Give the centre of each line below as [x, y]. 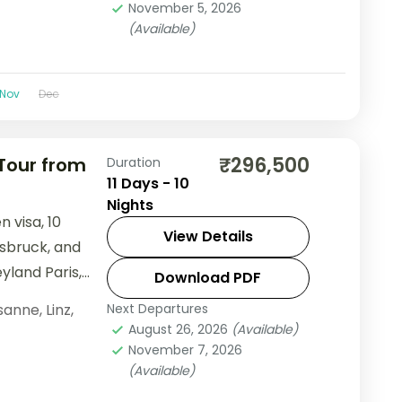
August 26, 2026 [179, 330]
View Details [208, 237]
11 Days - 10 [148, 184]
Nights [130, 205]
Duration [133, 163]
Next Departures [157, 309]
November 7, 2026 [185, 350]
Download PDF [208, 278]
